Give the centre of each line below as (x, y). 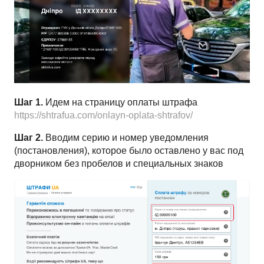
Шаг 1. (29, 103)
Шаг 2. (29, 138)
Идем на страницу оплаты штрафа (120, 103)
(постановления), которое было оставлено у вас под (129, 151)
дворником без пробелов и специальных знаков (119, 164)
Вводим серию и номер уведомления (126, 138)
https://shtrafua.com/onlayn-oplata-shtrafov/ (103, 115)
